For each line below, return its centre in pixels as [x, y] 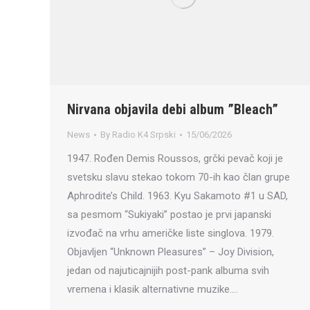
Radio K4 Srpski [144, 135]
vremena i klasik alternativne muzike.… [153, 290]
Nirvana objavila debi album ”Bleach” [173, 110]
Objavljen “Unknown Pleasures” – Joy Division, [171, 252]
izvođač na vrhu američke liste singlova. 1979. [171, 234]
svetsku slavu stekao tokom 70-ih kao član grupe [179, 177]
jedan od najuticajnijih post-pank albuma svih [168, 271]
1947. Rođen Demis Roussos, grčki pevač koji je [175, 159]
